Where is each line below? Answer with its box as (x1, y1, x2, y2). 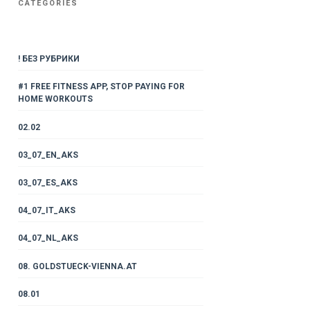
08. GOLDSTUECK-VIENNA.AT (17, 261, 137, 271)
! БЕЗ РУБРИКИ (17, 54, 80, 64)
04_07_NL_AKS (17, 233, 78, 244)
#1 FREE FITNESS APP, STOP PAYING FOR (17, 82, 185, 92)
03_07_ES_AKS (17, 177, 77, 188)
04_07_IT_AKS (17, 206, 75, 216)
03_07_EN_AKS (17, 149, 78, 160)
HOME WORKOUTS (17, 94, 93, 104)
